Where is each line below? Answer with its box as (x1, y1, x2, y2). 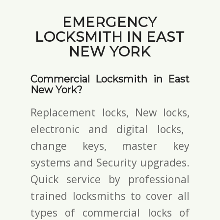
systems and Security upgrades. (30, 155, 190, 169)
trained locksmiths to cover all (30, 188, 190, 203)
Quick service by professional (30, 171, 190, 186)
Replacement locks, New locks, (30, 105, 190, 119)
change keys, (30, 138, 122, 153)
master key (122, 138, 190, 153)
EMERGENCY (62, 14, 158, 30)
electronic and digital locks (30, 121, 181, 136)
